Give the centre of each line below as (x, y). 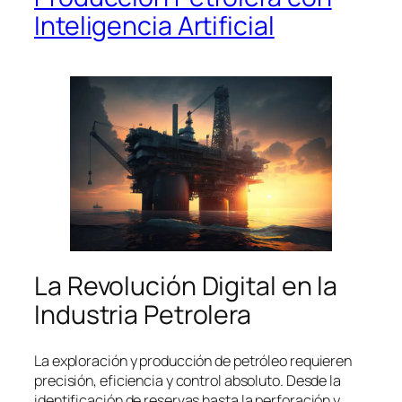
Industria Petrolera (143, 315)
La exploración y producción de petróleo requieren (193, 361)
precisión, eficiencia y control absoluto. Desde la (188, 381)
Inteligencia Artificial (154, 26)
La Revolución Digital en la (186, 286)
